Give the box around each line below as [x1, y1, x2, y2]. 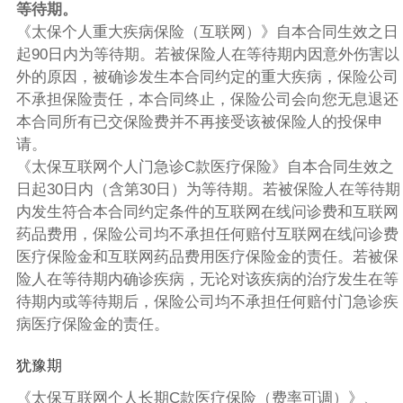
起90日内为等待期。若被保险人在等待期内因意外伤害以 [15, 45, 399, 63]
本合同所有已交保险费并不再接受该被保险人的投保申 [15, 112, 383, 130]
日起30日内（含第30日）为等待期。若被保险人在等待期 [15, 180, 400, 198]
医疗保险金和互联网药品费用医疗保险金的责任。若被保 [15, 247, 399, 265]
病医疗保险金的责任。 [15, 315, 169, 333]
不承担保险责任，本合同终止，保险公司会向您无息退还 [15, 90, 399, 108]
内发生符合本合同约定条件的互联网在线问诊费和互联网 [15, 202, 399, 220]
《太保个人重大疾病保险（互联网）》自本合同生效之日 [15, 22, 399, 40]
